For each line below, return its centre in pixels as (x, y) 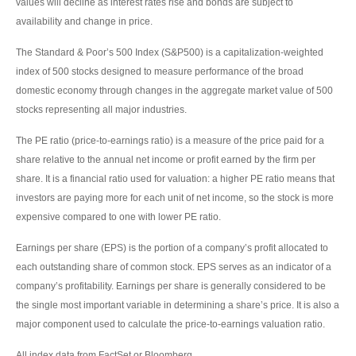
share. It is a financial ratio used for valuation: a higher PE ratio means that (175, 178)
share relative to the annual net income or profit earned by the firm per (166, 159)
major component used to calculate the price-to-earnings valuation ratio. (170, 324)
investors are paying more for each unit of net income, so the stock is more (175, 197)
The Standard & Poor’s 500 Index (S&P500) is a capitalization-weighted (170, 52)
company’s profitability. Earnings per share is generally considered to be (171, 286)
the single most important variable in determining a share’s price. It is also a (178, 305)
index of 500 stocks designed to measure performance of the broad (160, 71)
